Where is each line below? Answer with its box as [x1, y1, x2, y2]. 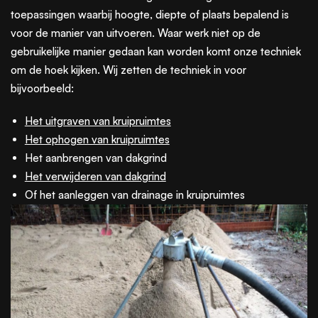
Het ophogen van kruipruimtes [24, 132, 170, 146]
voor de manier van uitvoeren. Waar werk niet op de [11, 26, 261, 40]
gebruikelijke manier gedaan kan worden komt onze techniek [11, 44, 301, 58]
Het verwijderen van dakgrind [24, 169, 166, 183]
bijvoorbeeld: [11, 81, 74, 95]
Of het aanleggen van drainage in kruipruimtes [24, 187, 245, 202]
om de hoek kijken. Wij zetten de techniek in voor [11, 62, 246, 77]
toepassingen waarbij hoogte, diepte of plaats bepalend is [11, 7, 289, 21]
